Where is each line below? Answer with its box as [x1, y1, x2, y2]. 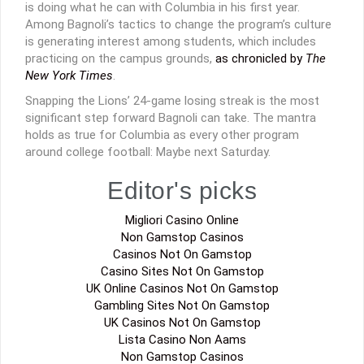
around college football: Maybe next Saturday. [25, 144, 271, 159]
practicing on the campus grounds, [25, 50, 215, 66]
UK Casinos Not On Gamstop [103, 314, 261, 330]
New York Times [25, 67, 113, 83]
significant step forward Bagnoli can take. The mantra [25, 110, 316, 125]
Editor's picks [107, 176, 257, 204]
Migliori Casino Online [125, 212, 239, 227]
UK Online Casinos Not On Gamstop [85, 280, 279, 296]
